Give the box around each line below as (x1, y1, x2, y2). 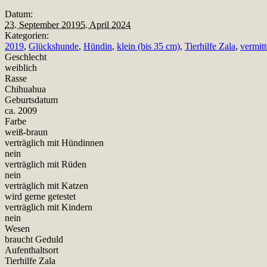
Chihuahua (5, 83, 46, 94)
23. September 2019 (5, 19, 80, 30)
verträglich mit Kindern (5, 201, 92, 212)
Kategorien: (5, 30, 49, 41)
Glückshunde (29, 41, 79, 51)
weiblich (5, 62, 37, 73)
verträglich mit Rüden (5, 159, 86, 169)
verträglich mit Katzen (5, 180, 88, 191)
